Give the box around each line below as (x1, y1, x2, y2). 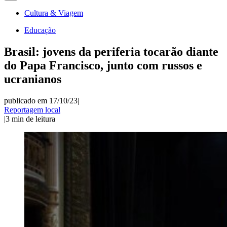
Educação (24, 26, 56, 34)
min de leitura (12, 114, 55, 123)
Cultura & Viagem (24, 9, 83, 17)
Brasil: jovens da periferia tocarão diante (4, 45, 218, 58)
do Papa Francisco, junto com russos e (4, 58, 202, 72)
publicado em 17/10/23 (4, 96, 78, 105)
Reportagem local (4, 105, 60, 114)
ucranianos (4, 72, 61, 86)
